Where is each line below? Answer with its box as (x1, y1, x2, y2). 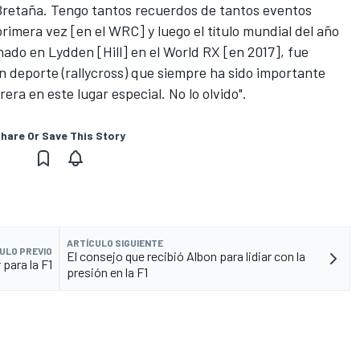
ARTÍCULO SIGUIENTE (67, 237, 163, 249)
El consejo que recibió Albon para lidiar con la (67, 248, 305, 264)
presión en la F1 (67, 264, 148, 280)
